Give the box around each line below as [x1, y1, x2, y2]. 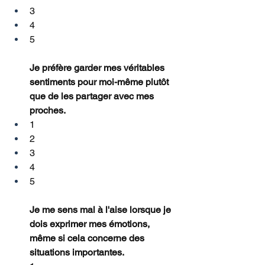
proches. [30, 105, 66, 117]
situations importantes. [30, 247, 124, 258]
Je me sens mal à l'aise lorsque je [30, 204, 173, 216]
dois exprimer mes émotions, [30, 218, 152, 230]
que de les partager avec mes [30, 91, 156, 102]
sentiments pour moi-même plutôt [30, 76, 171, 88]
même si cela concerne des [30, 232, 147, 244]
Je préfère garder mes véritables [30, 62, 167, 74]
